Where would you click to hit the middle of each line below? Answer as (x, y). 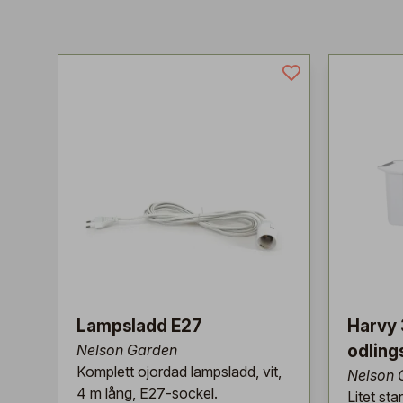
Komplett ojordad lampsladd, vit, (179, 372)
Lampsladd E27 (139, 326)
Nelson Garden (127, 350)
